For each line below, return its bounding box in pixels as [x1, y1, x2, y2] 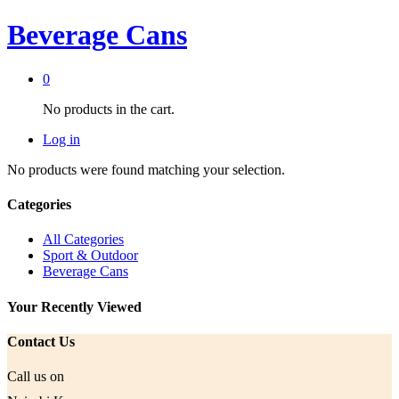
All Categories [43, 232, 124, 248]
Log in [43, 131, 80, 147]
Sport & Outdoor [43, 248, 138, 264]
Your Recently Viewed [7, 298, 142, 314]
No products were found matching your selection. [7, 161, 285, 177]
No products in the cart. [43, 101, 175, 117]
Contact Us [7, 333, 75, 349]
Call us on [7, 369, 64, 385]
